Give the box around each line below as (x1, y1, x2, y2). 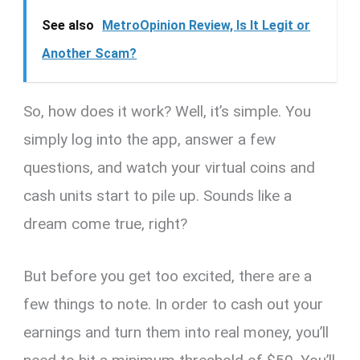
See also (42, 17, 95, 33)
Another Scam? (42, 45, 137, 61)
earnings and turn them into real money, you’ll (23, 323, 329, 342)
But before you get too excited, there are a (23, 267, 313, 286)
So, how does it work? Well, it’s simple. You (23, 101, 312, 121)
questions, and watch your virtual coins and (23, 157, 316, 177)
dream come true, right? (23, 214, 188, 233)
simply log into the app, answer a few (23, 129, 276, 149)
